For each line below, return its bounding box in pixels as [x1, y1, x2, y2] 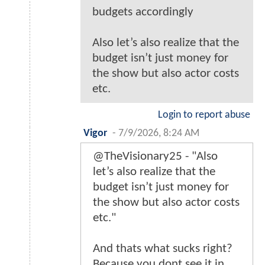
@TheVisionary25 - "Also [93, 150, 218, 163]
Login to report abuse [158, 110, 250, 121]
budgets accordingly [92, 6, 193, 19]
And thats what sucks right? [93, 243, 232, 256]
